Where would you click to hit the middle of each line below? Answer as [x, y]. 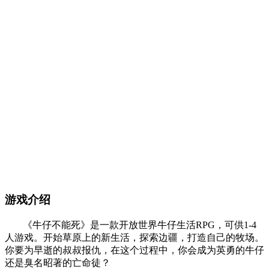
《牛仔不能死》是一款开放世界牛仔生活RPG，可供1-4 [140, 225]
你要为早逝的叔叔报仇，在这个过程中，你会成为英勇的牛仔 [134, 250]
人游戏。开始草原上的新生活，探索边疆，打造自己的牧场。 [134, 238]
